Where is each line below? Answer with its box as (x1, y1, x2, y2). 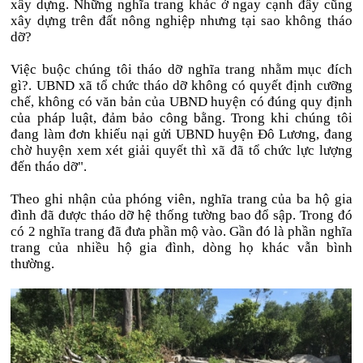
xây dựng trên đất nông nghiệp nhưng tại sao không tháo (11, 13, 352, 28)
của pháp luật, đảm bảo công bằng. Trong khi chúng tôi (11, 110, 352, 126)
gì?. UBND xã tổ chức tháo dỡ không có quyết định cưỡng (11, 78, 352, 93)
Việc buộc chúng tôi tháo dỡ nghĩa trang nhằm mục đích (11, 62, 352, 77)
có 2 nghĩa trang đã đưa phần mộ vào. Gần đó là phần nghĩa (11, 224, 352, 239)
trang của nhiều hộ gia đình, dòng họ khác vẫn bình (11, 240, 352, 255)
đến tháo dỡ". (11, 159, 88, 174)
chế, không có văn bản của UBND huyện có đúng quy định (11, 94, 352, 109)
